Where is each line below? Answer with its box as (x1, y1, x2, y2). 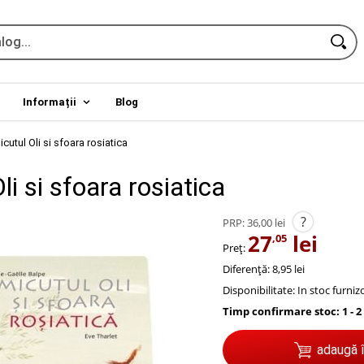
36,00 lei (247, 215, 285, 231)
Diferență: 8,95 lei (223, 262, 305, 277)
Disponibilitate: (223, 283, 295, 298)
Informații (22, 95, 76, 108)
